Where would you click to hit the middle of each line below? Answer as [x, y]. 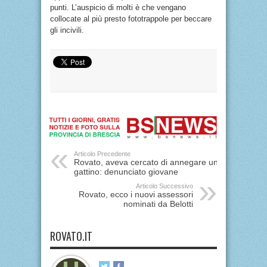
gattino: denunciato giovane [126, 172]
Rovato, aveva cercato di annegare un [146, 162]
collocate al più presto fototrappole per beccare [131, 18]
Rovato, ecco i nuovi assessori [136, 194]
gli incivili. [67, 30]
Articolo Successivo [164, 186]
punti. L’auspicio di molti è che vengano [118, 7]
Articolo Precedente [102, 154]
